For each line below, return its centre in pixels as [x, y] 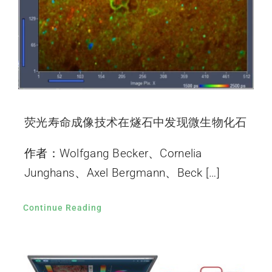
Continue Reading [62, 208]
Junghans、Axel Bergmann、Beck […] [122, 173]
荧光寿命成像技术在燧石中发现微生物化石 [135, 123]
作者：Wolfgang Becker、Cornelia [113, 154]
